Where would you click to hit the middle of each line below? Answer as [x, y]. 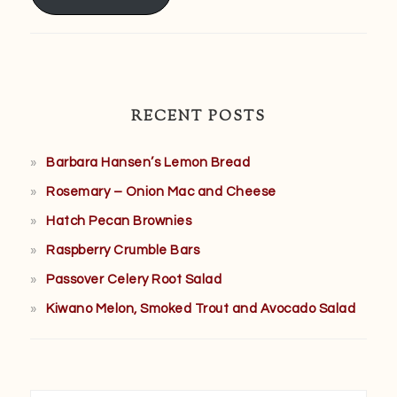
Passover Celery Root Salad [134, 279]
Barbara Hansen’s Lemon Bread [148, 162]
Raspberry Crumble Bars [123, 250]
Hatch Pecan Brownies [119, 221]
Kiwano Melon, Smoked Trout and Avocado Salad [201, 308]
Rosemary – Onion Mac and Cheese [161, 191]
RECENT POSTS [198, 117]
